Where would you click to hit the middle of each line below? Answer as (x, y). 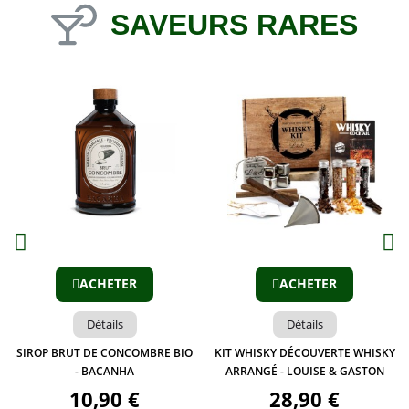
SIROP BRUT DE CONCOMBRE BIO (105, 353)
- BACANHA (105, 372)
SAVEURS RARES (234, 25)
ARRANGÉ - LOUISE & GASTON (304, 372)
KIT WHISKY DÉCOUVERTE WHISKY (304, 353)
